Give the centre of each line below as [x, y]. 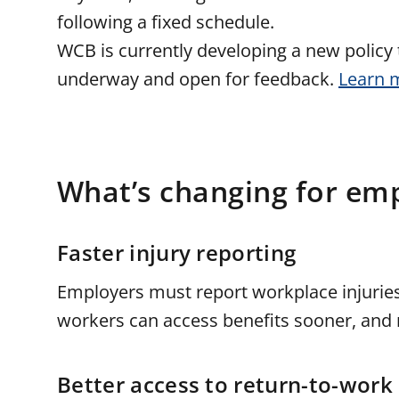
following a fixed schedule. [166, 22]
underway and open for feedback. [198, 79]
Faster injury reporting [177, 252]
